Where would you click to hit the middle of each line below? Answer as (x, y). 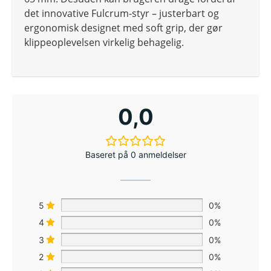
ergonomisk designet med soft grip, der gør (123, 28)
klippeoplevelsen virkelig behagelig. (104, 42)
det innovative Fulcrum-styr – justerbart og (122, 13)
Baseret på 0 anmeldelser (135, 155)
